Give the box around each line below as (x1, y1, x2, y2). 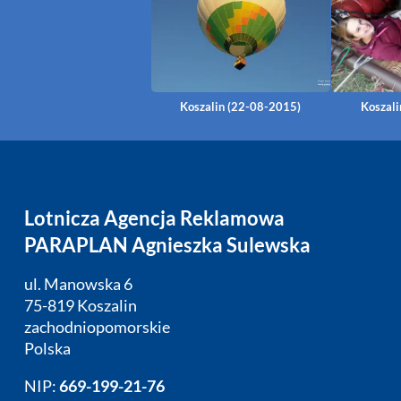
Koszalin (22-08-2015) (180, 98, 302, 114)
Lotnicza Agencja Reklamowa (23, 206, 285, 230)
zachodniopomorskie (23, 318, 170, 337)
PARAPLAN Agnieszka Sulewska (23, 233, 311, 257)
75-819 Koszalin (23, 296, 137, 316)
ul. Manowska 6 (23, 275, 132, 294)
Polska (23, 339, 71, 359)
